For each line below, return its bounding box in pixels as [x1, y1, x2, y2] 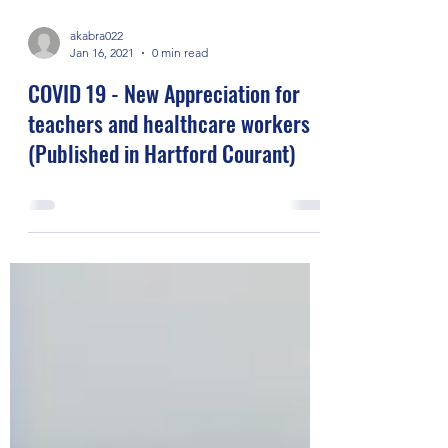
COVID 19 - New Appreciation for [28, 187, 300, 219]
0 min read [152, 155, 208, 170]
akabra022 [70, 138, 123, 153]
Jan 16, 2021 [70, 155, 134, 170]
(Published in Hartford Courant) [28, 247, 295, 279]
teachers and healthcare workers [28, 217, 310, 249]
